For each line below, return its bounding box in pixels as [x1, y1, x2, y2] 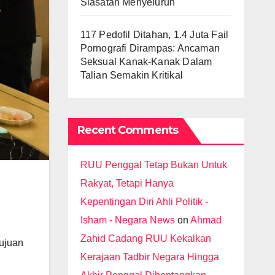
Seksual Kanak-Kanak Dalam [80, 56, 212, 67]
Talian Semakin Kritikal [80, 69, 184, 80]
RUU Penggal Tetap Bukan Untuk [80, 159, 227, 170]
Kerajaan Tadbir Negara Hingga [80, 251, 219, 262]
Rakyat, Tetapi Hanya [80, 177, 174, 188]
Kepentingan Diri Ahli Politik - [80, 196, 208, 207]
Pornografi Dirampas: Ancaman [80, 42, 220, 53]
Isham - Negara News [80, 214, 175, 225]
